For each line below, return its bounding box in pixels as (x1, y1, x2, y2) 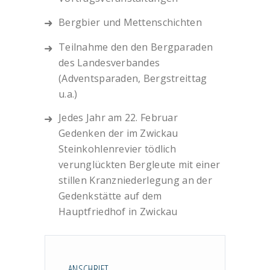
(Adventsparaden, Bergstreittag (58, 71, 207, 85)
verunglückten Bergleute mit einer (58, 157, 221, 171)
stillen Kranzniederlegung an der (58, 173, 212, 187)
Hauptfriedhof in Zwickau (58, 204, 178, 218)
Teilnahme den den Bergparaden (58, 40, 213, 54)
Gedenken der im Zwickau (58, 126, 178, 140)
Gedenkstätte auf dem (58, 189, 162, 202)
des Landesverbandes (58, 55, 160, 69)
